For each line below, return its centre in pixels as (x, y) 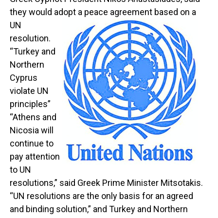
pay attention (35, 157)
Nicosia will (32, 130)
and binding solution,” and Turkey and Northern (99, 209)
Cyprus (24, 78)
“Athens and (33, 117)
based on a (174, 12)
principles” (30, 104)
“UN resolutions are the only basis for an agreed (101, 196)
